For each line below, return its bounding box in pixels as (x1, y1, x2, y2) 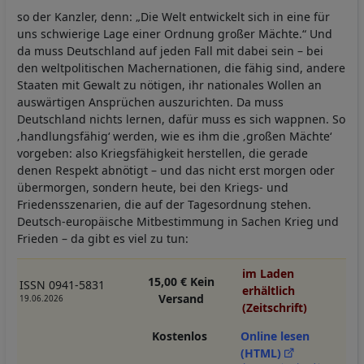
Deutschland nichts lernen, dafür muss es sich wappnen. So (17, 110, 345, 127)
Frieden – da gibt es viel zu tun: (17, 230, 188, 246)
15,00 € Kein (147, 274, 214, 290)
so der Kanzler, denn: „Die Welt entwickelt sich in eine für (17, 8, 330, 24)
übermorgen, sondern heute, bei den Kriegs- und (17, 179, 288, 195)
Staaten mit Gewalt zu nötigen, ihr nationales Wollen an (17, 76, 322, 93)
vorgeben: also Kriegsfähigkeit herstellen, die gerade (17, 145, 308, 161)
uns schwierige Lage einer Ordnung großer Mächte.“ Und (17, 25, 332, 41)
